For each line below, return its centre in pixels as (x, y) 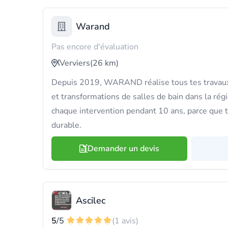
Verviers (75, 63)
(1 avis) (125, 221)
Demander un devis (123, 149)
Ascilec (91, 201)
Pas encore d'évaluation (95, 47)
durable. (66, 125)
